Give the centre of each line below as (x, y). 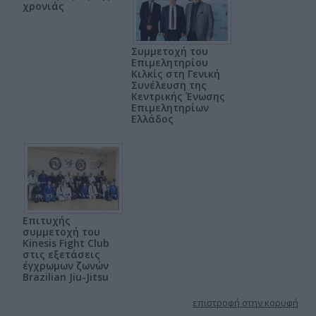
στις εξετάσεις (61, 255)
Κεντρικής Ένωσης (178, 97)
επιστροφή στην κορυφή (245, 303)
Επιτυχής (47, 221)
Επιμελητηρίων (170, 108)
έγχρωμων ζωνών (66, 266)
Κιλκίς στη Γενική (176, 74)
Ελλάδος (152, 119)
